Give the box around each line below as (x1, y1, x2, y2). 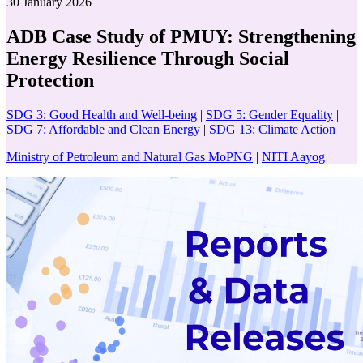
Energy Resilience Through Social (6, 47, 289, 69)
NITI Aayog (262, 149, 325, 164)
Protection (6, 69, 94, 91)
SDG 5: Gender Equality (206, 107, 333, 122)
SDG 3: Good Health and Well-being (6, 107, 197, 122)
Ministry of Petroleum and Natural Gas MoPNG (6, 149, 253, 164)
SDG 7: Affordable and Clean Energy (6, 122, 200, 136)
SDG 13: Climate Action (209, 122, 335, 136)
